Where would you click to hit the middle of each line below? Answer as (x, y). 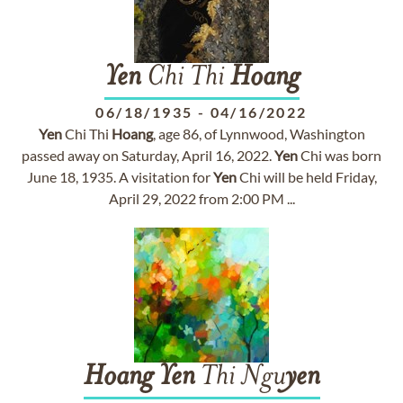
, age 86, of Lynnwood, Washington (259, 134)
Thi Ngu (240, 378)
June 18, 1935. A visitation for (120, 177)
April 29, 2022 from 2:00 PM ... (201, 198)
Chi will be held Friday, (306, 177)
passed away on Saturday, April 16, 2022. (148, 155)
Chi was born (340, 155)
